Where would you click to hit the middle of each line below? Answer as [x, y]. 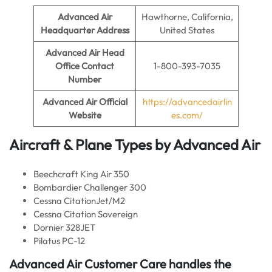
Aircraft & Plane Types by [91, 144]
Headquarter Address [85, 30]
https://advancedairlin [187, 102]
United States [187, 30]
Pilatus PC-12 [59, 241]
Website [85, 115]
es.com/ [187, 115]
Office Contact [85, 66]
